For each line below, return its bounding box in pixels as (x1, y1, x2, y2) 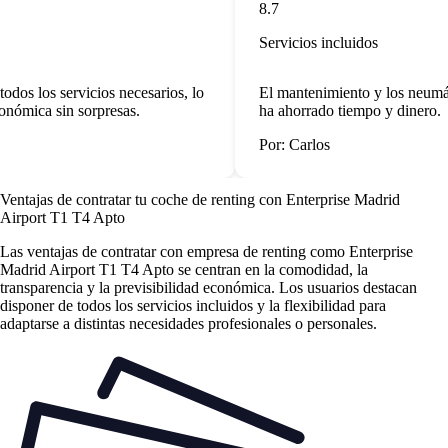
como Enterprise (306, 243, 413, 261)
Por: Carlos (254, 135, 325, 153)
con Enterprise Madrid (259, 191, 400, 209)
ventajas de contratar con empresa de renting (27, 243, 306, 261)
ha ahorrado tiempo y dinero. (254, 101, 436, 119)
